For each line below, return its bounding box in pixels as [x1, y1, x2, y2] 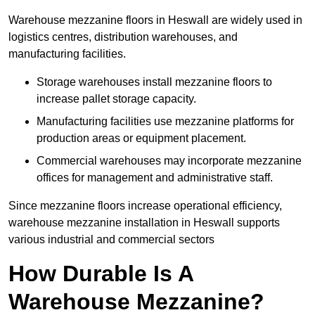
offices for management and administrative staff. [37, 172, 273, 184]
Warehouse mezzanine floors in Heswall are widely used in [8, 14, 302, 27]
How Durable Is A [8, 261, 193, 287]
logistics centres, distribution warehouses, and [8, 31, 238, 44]
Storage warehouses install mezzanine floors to [37, 76, 272, 89]
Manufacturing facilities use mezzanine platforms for [37, 115, 294, 128]
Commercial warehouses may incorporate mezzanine [37, 155, 302, 167]
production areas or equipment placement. [37, 132, 246, 145]
